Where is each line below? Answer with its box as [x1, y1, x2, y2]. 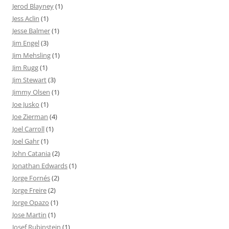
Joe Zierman [12, 111, 48, 121]
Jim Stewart [12, 75, 47, 84]
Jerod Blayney [12, 1, 54, 11]
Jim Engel [12, 38, 39, 48]
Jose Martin [12, 210, 47, 219]
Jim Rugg [12, 62, 38, 72]
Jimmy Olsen [12, 87, 50, 97]
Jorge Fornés [12, 173, 50, 182]
